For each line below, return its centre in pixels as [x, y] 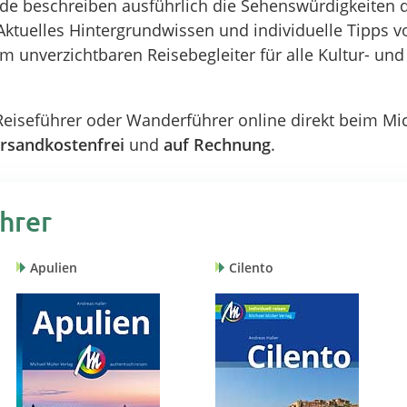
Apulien [53, 268]
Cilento [252, 268]
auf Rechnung [217, 145]
